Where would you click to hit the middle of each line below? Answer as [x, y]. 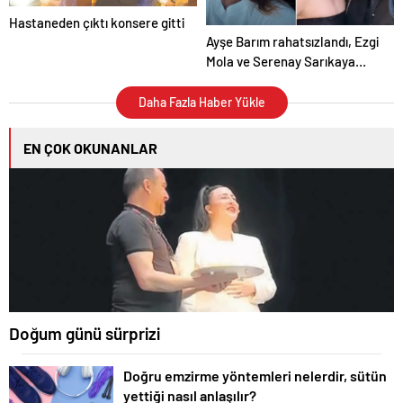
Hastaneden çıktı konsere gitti [97, 22]
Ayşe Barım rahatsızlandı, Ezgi [292, 42]
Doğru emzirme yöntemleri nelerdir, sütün [255, 376]
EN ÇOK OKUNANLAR [90, 148]
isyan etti [233, 81]
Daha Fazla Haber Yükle [201, 103]
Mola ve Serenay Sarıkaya [281, 62]
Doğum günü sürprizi [85, 334]
